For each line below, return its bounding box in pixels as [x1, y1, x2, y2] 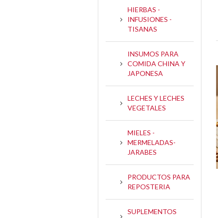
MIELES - [127, 128, 155, 137]
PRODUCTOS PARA [127, 172, 190, 181]
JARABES [127, 147, 157, 156]
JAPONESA [127, 69, 163, 77]
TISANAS [127, 24, 157, 33]
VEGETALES [127, 103, 166, 112]
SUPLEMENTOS [127, 207, 177, 216]
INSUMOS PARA [127, 49, 179, 58]
